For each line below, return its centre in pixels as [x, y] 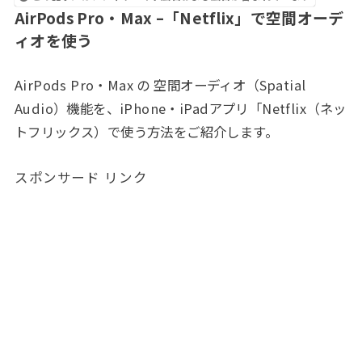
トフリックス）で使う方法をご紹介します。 [146, 131]
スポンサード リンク [81, 177]
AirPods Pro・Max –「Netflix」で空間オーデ [179, 18]
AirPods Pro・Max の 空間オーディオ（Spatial [160, 84]
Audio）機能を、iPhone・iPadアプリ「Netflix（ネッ [180, 108]
